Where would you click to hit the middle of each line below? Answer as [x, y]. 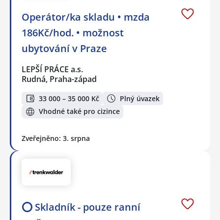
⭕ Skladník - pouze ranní [81, 207]
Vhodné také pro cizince [79, 111]
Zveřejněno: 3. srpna [56, 138]
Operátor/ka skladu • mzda [86, 17]
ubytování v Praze [64, 49]
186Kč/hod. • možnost [73, 33]
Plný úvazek [140, 98]
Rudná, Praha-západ [59, 79]
